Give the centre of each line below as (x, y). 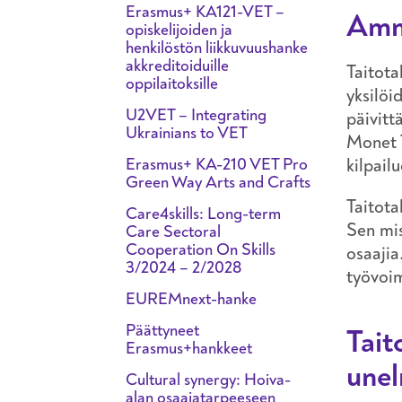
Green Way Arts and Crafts (218, 182)
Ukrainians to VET (187, 132)
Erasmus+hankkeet (189, 348)
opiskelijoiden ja (179, 29)
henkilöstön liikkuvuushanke (217, 47)
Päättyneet (162, 330)
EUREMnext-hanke (191, 298)
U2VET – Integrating (196, 114)
